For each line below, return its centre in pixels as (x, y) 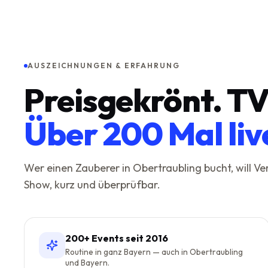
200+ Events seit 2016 (117, 238)
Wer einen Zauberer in (78, 168)
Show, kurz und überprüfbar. (92, 185)
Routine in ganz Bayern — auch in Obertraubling (154, 252)
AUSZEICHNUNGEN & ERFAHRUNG (104, 66)
